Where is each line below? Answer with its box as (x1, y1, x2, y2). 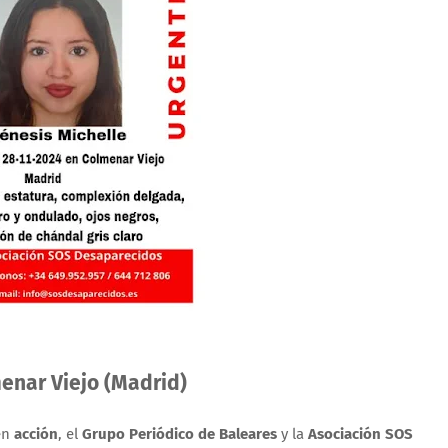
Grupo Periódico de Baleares (82, 424, 277, 443)
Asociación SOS (308, 424, 413, 443)
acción (14, 424, 58, 443)
